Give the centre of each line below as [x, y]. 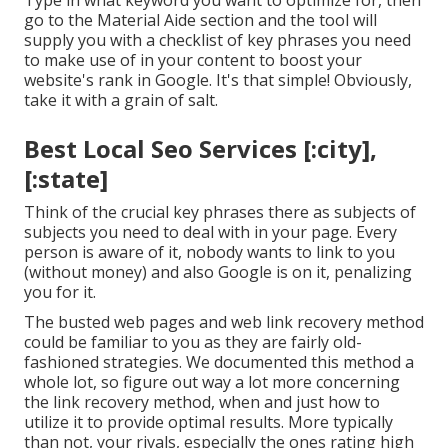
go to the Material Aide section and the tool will [200, 20]
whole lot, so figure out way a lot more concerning [212, 382]
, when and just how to [295, 402]
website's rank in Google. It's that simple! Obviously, [218, 80]
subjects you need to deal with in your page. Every [210, 232]
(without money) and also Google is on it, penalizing [218, 272]
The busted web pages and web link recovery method [224, 322]
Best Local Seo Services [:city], [200, 149]
